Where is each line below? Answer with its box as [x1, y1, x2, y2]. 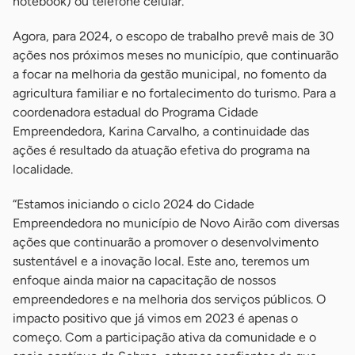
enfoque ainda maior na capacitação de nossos [13, 273, 276, 288]
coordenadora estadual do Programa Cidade [13, 105, 258, 120]
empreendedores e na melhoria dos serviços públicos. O [13, 292, 326, 307]
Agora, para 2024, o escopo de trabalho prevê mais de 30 [13, 29, 334, 44]
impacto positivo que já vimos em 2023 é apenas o [13, 311, 298, 326]
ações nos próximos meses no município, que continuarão [13, 48, 338, 63]
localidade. [13, 162, 73, 177]
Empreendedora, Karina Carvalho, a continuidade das [13, 124, 309, 139]
